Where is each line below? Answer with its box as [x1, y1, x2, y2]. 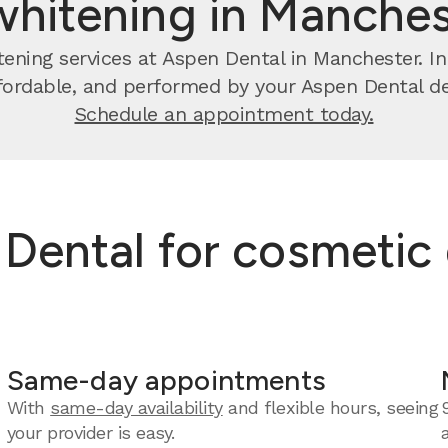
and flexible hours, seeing [222, 397, 439, 418]
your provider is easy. [6, 422, 175, 443]
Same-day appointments [6, 363, 326, 397]
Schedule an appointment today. [74, 102, 374, 126]
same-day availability [50, 397, 223, 418]
